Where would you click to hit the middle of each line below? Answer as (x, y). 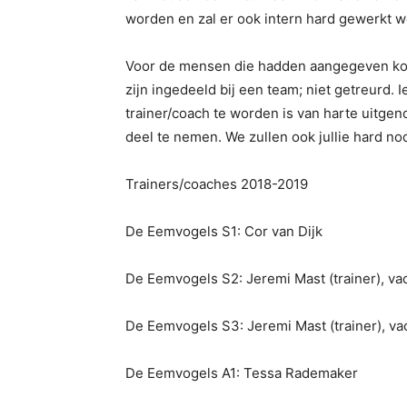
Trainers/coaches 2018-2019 (217, 184)
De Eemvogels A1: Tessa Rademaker (242, 373)
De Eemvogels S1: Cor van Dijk (224, 231)
